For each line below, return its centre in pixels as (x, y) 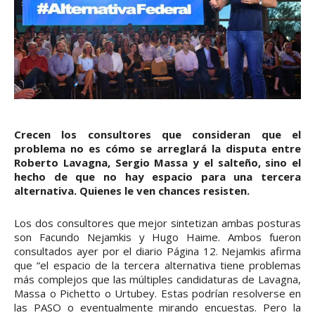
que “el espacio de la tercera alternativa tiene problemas (157, 265)
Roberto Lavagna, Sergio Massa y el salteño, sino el (157, 162)
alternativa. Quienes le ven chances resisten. (132, 190)
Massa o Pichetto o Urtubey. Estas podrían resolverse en (157, 293)
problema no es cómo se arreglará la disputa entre (157, 148)
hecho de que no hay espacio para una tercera (157, 176)
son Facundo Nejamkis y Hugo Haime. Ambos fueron (157, 237)
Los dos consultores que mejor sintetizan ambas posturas (157, 223)
